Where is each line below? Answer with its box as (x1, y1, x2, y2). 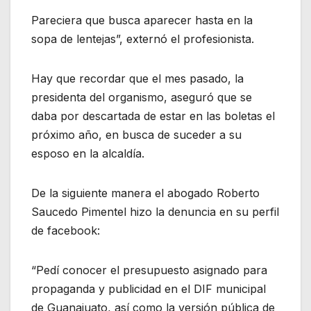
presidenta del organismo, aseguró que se (31, 90, 252, 104)
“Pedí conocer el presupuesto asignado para (31, 262, 267, 277)
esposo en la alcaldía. (31, 146, 144, 160)
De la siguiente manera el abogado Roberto (31, 185, 260, 200)
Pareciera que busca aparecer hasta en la (31, 12, 253, 27)
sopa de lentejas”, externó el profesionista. (31, 31, 254, 46)
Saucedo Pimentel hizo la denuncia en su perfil (31, 204, 279, 219)
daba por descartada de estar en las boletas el (31, 108, 275, 123)
